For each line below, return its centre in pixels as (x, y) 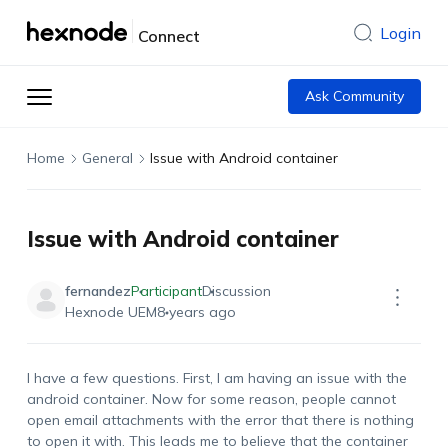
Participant (166, 291)
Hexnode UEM (110, 312)
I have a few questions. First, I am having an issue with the (216, 378)
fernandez (97, 291)
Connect (168, 36)
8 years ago (196, 312)
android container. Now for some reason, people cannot (211, 399)
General (107, 158)
